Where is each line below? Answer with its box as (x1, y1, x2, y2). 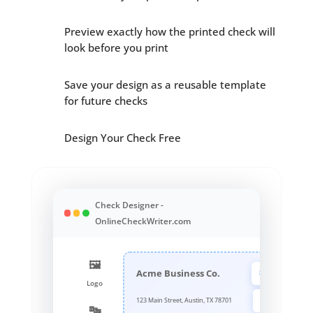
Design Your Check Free (64, 131, 181, 145)
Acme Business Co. (136, 266, 221, 279)
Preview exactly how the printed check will (64, 24, 275, 39)
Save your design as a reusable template (64, 78, 266, 92)
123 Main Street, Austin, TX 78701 (136, 295, 233, 305)
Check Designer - (94, 199, 163, 212)
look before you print (64, 41, 168, 55)
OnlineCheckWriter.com (94, 215, 191, 228)
